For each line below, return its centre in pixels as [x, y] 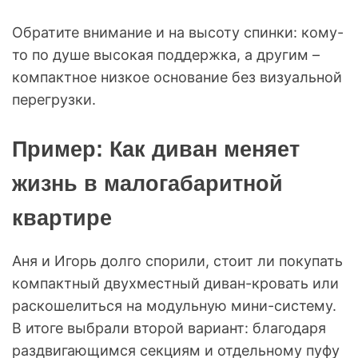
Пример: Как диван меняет [156, 149]
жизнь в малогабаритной [147, 183]
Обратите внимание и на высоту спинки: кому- [178, 32]
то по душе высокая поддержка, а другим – [166, 54]
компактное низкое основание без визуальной [177, 77]
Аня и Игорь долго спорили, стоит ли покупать [177, 261]
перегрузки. [54, 99]
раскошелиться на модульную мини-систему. [174, 305]
